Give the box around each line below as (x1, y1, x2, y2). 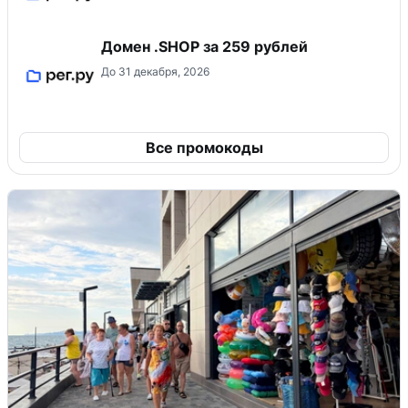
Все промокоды (145, 138, 263, 158)
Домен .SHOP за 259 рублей (101, 37, 308, 56)
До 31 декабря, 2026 (101, 65, 209, 79)
